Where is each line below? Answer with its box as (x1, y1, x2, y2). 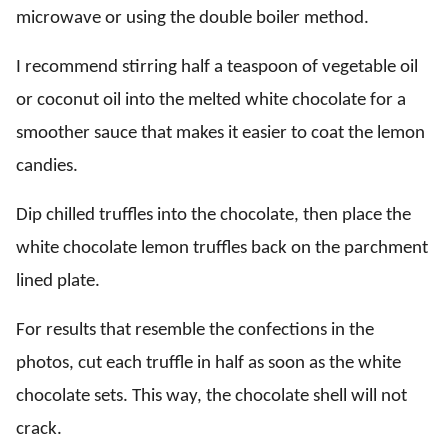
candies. (16, 156, 78, 176)
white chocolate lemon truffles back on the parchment (16, 238, 428, 258)
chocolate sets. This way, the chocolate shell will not (16, 386, 407, 406)
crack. (16, 419, 62, 439)
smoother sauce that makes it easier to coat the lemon (16, 123, 425, 143)
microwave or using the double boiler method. (16, 8, 369, 28)
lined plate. (16, 271, 100, 291)
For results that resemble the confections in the (16, 320, 374, 340)
